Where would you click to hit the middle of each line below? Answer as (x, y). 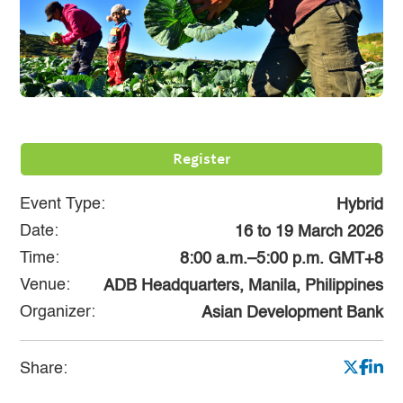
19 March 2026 (329, 232)
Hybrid (359, 205)
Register (201, 158)
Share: (44, 368)
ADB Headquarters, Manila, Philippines (243, 286)
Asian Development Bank (292, 313)
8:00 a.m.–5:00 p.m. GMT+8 (281, 259)
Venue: (45, 285)
